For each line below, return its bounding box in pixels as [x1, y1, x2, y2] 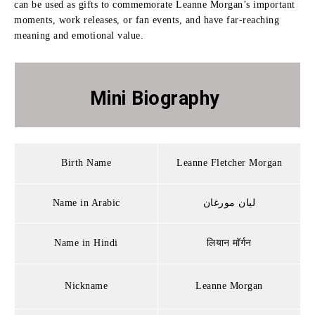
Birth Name [61, 157, 111, 168]
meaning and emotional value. [14, 30, 143, 41]
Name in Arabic [52, 197, 120, 208]
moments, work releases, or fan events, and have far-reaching [14, 14, 279, 25]
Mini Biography [89, 86, 226, 110]
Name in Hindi [54, 237, 118, 248]
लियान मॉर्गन [207, 237, 252, 248]
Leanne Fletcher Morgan [176, 157, 282, 168]
